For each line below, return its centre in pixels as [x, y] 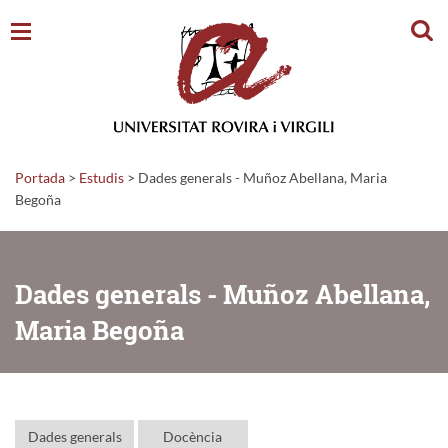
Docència [192, 436]
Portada [40, 177]
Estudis [101, 177]
